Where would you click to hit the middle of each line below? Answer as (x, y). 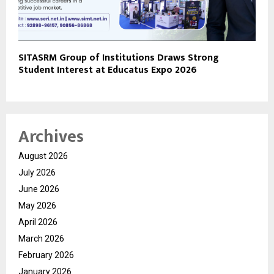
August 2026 (43, 156)
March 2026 (41, 239)
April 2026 (38, 222)
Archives (51, 137)
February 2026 (46, 255)
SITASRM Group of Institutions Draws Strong (119, 58)
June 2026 (39, 189)
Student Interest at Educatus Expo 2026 (108, 70)
